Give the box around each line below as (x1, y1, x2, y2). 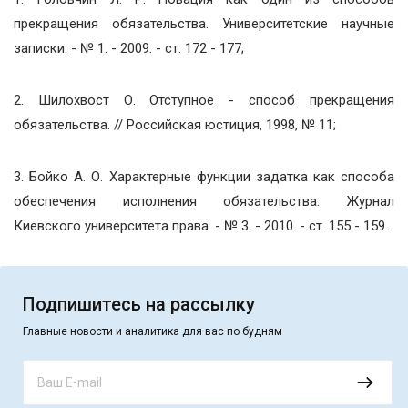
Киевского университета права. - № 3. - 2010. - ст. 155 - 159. (14, 218, 388, 234)
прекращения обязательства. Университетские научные (14, 15, 394, 32)
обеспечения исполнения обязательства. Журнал (14, 193, 394, 209)
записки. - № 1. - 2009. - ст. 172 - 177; (14, 40, 244, 56)
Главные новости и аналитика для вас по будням (23, 325, 282, 338)
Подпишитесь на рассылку (23, 293, 255, 315)
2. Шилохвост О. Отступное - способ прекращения (14, 92, 394, 108)
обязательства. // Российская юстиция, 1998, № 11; (14, 117, 336, 133)
